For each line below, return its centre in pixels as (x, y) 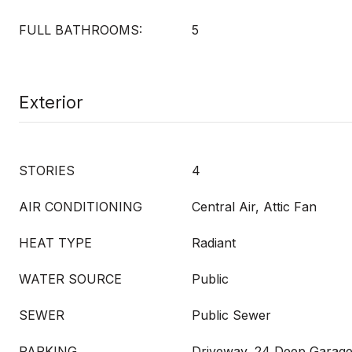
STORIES (47, 170)
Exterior (51, 102)
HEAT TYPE (55, 243)
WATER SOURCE (70, 279)
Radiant (214, 243)
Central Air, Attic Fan (254, 207)
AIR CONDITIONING (81, 207)
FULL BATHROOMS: (81, 30)
